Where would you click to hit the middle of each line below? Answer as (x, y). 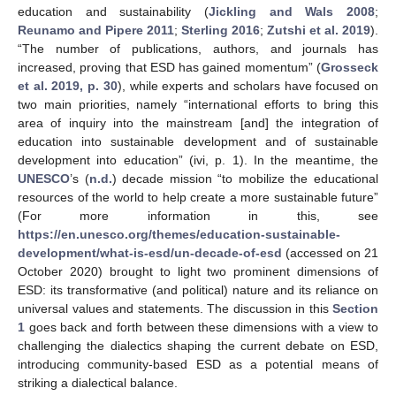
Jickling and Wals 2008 (292, 11)
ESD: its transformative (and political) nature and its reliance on (198, 289)
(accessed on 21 (330, 252)
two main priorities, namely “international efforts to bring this (198, 104)
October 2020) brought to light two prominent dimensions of (198, 271)
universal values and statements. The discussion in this (175, 308)
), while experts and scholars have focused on (248, 85)
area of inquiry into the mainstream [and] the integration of (198, 122)
